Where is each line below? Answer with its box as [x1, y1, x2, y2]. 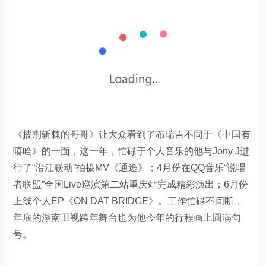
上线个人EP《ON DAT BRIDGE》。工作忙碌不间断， [13, 196, 244, 206]
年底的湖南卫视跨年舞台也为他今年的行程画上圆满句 [13, 213, 242, 223]
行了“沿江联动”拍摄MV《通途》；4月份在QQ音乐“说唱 [13, 163, 246, 173]
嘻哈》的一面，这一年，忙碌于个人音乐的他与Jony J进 [13, 146, 250, 156]
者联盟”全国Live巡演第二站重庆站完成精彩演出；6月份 [13, 179, 249, 189]
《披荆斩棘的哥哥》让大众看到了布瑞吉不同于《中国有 [13, 129, 251, 140]
